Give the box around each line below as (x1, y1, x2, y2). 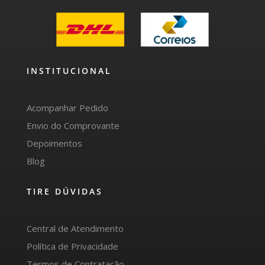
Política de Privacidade (26, 240, 118, 253)
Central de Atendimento (26, 222, 124, 235)
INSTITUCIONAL (26, 65, 112, 77)
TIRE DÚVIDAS (26, 186, 103, 198)
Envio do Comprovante (26, 119, 119, 132)
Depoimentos (26, 137, 82, 150)
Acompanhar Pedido (26, 102, 108, 114)
